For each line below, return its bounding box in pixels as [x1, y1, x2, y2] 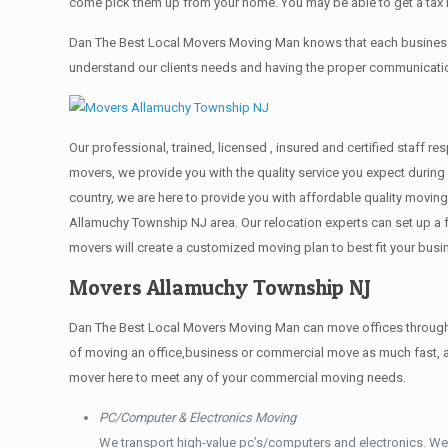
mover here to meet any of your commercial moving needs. [69, 370, 407, 385]
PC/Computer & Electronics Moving [99, 410, 297, 425]
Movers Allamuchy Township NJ [69, 275, 372, 300]
